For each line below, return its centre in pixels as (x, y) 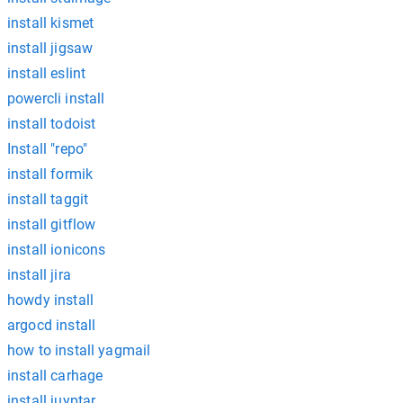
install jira (39, 275)
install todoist (52, 124)
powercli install (56, 99)
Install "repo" (48, 149)
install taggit (48, 199)
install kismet (51, 23)
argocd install (52, 325)
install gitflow (52, 224)
